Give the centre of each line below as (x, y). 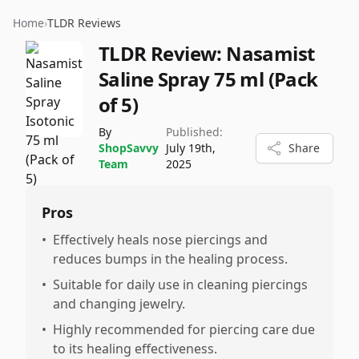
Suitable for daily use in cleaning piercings (180, 284)
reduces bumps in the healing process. (170, 259)
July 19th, (190, 148)
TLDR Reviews (84, 23)
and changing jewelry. (119, 304)
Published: (194, 132)
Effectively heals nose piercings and (160, 240)
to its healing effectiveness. (135, 349)
